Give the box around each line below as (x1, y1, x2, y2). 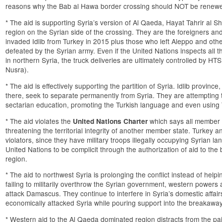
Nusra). (5, 64, 29, 75)
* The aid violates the (5, 115, 73, 126)
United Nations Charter (73, 116, 148, 126)
